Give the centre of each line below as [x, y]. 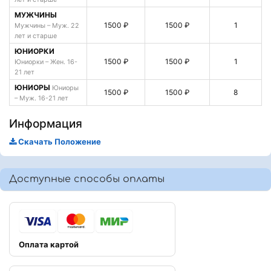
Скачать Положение [59, 141]
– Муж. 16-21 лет [41, 98]
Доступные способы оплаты [87, 179]
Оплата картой [49, 244]
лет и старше [36, 36]
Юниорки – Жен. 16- [46, 62]
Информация [46, 123]
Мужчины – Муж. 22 [47, 25]
